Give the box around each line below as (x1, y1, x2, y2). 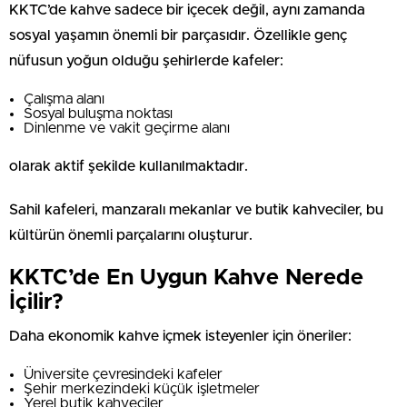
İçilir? (9, 291, 64, 313)
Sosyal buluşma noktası (24, 105, 173, 121)
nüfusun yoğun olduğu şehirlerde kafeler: (9, 53, 283, 68)
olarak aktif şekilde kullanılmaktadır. (9, 158, 248, 174)
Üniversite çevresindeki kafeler (24, 366, 223, 382)
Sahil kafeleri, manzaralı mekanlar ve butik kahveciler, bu (9, 202, 383, 217)
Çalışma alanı (24, 91, 104, 106)
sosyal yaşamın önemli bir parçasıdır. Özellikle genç (9, 27, 347, 43)
